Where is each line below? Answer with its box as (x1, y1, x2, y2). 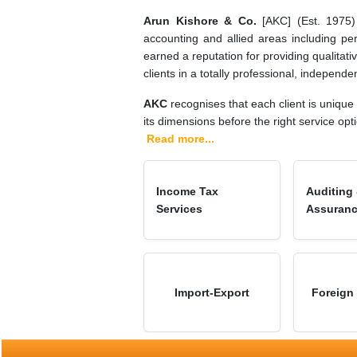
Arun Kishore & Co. (143, 14, 257, 27)
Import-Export (174, 285, 249, 299)
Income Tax (156, 184, 218, 198)
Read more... (147, 131, 214, 145)
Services (156, 202, 202, 215)
